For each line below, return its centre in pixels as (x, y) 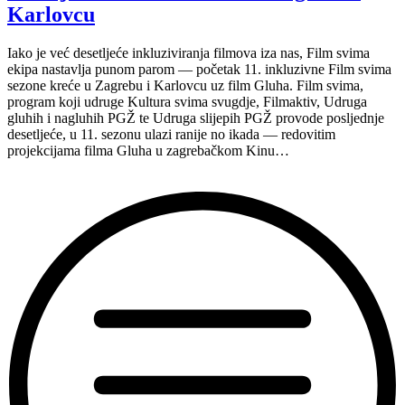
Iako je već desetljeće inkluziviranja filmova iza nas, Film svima (188, 52)
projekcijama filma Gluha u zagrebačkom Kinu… (148, 150)
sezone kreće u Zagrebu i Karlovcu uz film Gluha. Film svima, (185, 85)
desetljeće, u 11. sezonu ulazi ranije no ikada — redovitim (171, 134)
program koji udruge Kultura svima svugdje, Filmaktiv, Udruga (187, 101)
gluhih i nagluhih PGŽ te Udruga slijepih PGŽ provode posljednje (196, 118)
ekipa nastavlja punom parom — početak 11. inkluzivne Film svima (199, 69)
